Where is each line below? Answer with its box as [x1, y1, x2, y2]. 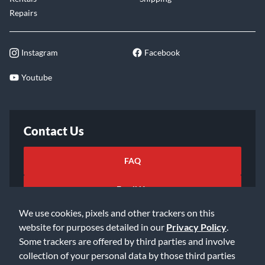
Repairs [9, 8, 37, 18]
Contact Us [24, 124, 84, 138]
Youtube [21, 72, 52, 82]
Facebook [144, 47, 180, 57]
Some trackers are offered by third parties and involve [19, 235, 235, 247]
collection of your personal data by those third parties [19, 249, 235, 261]
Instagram [21, 47, 58, 57]
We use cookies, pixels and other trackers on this [19, 206, 215, 218]
